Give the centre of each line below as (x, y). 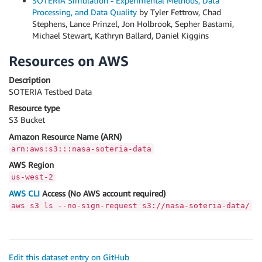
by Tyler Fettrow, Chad (179, 12)
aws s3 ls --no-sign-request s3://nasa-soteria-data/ (130, 205)
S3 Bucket (27, 120)
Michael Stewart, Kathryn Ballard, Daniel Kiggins (120, 35)
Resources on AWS (69, 61)
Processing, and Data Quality (85, 12)
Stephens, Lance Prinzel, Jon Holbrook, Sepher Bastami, (133, 24)
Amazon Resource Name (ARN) (65, 136)
